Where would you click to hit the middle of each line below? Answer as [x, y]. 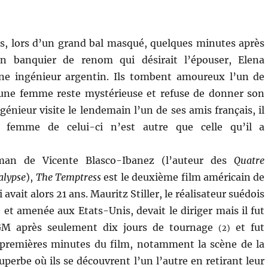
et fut [248, 227]
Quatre [249, 160]
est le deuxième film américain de [183, 177]
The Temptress [68, 177]
